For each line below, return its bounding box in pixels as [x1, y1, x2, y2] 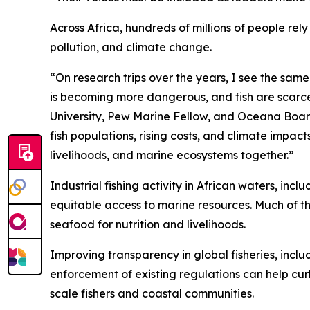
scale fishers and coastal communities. [50, 286, 254, 300]
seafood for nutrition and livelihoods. [50, 217, 246, 231]
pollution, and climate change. [50, 40, 212, 54]
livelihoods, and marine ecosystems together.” [50, 148, 294, 162]
